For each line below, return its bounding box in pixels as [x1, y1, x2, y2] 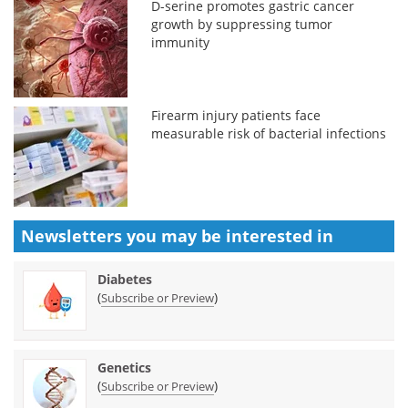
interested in [226, 224, 333, 247]
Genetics [97, 358, 151, 376]
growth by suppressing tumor [151, 15, 333, 33]
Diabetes [97, 270, 152, 288]
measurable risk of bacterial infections [151, 124, 387, 142]
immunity [151, 33, 210, 51]
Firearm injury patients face [151, 106, 321, 124]
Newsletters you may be [21, 224, 226, 247]
